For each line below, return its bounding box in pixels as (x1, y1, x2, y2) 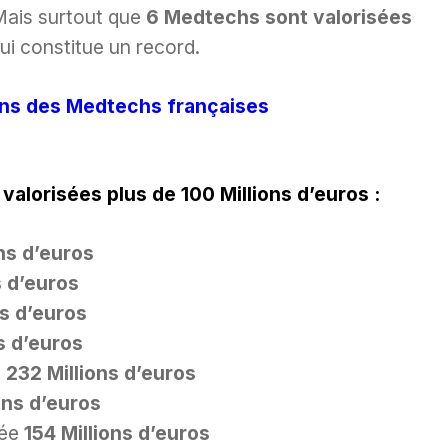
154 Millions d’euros (24, 420, 210, 445)
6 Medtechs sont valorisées (146, 5, 412, 30)
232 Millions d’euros (6, 360, 196, 385)
